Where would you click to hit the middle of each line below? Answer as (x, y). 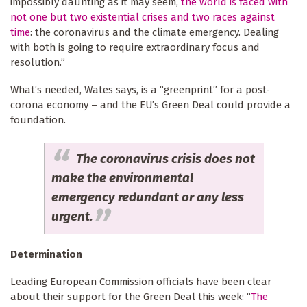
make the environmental (122, 178)
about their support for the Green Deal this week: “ (131, 296)
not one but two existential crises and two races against (143, 17)
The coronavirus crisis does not (165, 159)
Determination (48, 254)
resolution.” (39, 63)
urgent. (72, 217)
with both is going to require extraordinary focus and (135, 48)
